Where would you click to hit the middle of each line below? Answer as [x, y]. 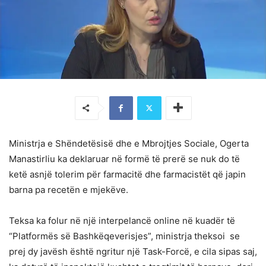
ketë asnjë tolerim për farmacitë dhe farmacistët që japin [127, 174]
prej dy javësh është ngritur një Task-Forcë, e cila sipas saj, [133, 251]
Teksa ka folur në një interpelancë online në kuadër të [122, 220]
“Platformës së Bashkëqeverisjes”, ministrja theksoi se [124, 236]
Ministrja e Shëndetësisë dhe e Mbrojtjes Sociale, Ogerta [129, 143]
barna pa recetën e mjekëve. [69, 189]
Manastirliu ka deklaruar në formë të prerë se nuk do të [124, 159]
